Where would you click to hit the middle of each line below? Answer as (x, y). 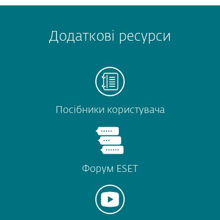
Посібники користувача (110, 110)
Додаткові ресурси (110, 37)
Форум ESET (110, 169)
